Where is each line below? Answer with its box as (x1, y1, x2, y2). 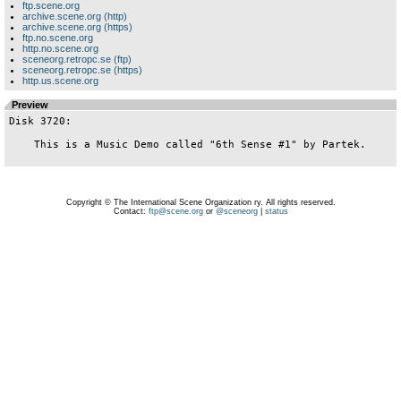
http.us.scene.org (22, 75, 98, 86)
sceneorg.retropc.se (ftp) (22, 54, 132, 64)
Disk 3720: (9, 115, 72, 127)
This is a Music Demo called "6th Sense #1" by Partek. (9, 139, 34, 150)
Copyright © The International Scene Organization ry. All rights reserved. (65, 198, 336, 207)
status (264, 207, 288, 216)
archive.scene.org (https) (22, 21, 132, 32)
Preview (12, 99, 48, 110)
